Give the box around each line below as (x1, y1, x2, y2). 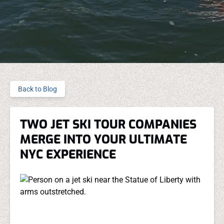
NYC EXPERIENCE (20, 146, 116, 162)
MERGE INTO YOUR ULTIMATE (20, 131, 187, 147)
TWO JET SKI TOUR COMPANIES (20, 116, 196, 132)
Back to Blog (18, 85, 57, 93)
